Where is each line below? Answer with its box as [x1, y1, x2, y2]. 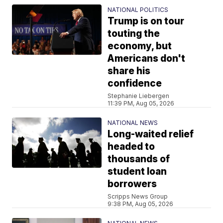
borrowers [108, 178, 157, 190]
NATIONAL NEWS [108, 118, 158, 126]
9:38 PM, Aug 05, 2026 [108, 200, 174, 208]
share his [108, 65, 151, 77]
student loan [108, 165, 167, 177]
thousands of [108, 153, 170, 165]
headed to [108, 140, 155, 152]
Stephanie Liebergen [108, 92, 170, 100]
